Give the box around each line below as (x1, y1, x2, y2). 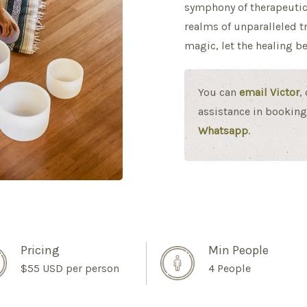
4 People (208, 261, 251, 275)
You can (198, 85, 239, 99)
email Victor (239, 85, 299, 99)
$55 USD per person (21, 261, 120, 275)
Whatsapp (198, 123, 248, 137)
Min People (208, 242, 269, 258)
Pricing (21, 242, 60, 258)
